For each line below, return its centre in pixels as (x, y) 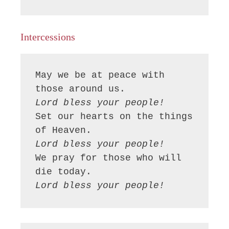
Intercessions (48, 37)
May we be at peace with (100, 75)
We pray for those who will (109, 158)
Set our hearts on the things (114, 117)
